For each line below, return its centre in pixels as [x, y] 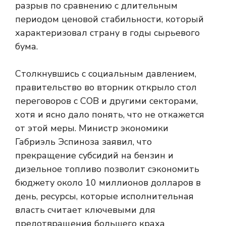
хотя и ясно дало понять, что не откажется [110, 115]
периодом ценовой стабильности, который [109, 19]
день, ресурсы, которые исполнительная [104, 196]
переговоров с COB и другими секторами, [106, 101]
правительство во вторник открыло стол [106, 87]
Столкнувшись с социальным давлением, [106, 74]
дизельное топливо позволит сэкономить [107, 169]
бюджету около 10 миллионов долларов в [108, 183]
